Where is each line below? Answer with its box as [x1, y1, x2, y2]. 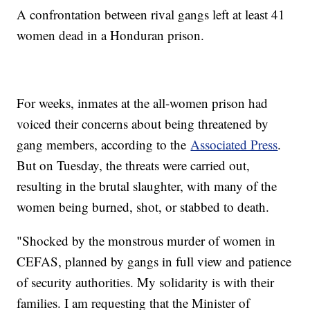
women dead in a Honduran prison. [17, 26, 205, 44]
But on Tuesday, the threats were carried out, [17, 156, 250, 174]
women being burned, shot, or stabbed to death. [17, 198, 270, 216]
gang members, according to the [17, 136, 191, 154]
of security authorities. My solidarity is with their [17, 273, 275, 291]
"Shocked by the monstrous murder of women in [17, 232, 276, 250]
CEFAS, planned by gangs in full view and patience [17, 253, 292, 271]
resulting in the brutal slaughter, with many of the [17, 177, 277, 195]
